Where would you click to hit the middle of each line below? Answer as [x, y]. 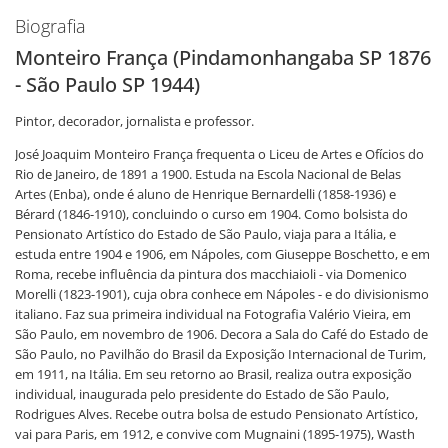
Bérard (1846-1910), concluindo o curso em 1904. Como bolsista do [211, 214]
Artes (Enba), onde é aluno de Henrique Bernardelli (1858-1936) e [205, 194]
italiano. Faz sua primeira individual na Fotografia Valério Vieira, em [213, 314]
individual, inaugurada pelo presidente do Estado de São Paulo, [202, 394]
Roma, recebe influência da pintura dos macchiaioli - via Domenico [211, 274]
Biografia [50, 26]
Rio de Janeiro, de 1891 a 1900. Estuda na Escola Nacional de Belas [208, 174]
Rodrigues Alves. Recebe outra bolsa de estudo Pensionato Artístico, [216, 414]
